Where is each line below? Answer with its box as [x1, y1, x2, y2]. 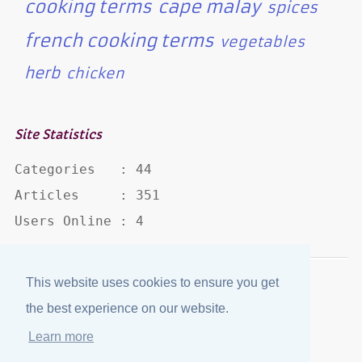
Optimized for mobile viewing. [91, 342, 271, 358]
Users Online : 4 [14, 213, 144, 229]
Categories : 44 [14, 162, 152, 178]
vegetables [219, 33, 305, 52]
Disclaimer [103, 290, 166, 306]
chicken [65, 65, 124, 83]
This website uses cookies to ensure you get [26, 276, 279, 290]
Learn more [28, 330, 95, 344]
